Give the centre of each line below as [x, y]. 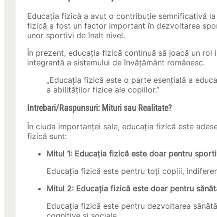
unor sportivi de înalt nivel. [76, 36]
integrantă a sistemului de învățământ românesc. [116, 63]
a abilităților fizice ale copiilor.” [103, 90]
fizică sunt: [47, 136]
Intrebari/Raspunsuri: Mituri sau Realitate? [100, 108]
